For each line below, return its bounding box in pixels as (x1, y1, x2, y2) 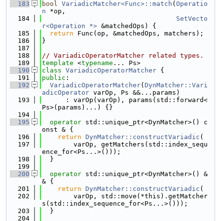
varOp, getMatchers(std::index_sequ (42, 141, 208, 148)
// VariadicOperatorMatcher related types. (42, 52, 204, 59)
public (42, 74, 66, 81)
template (42, 59, 74, 67)
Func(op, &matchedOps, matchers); (74, 30, 204, 37)
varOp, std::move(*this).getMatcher (42, 192, 208, 200)
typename (81, 59, 113, 67)
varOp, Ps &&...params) (89, 89, 180, 96)
